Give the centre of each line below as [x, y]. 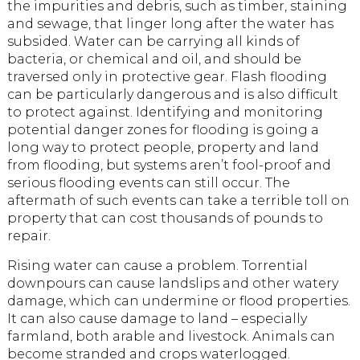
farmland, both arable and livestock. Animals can [171, 336]
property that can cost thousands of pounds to [165, 218]
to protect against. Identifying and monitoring [165, 112]
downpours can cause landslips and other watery [172, 283]
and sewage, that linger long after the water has [170, 23]
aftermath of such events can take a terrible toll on [178, 200]
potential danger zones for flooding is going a [163, 129]
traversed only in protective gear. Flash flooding [167, 76]
